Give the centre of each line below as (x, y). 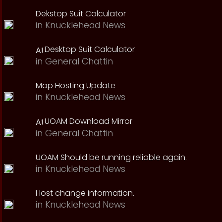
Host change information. (85, 193)
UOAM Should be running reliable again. (111, 157)
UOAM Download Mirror (88, 121)
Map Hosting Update (76, 85)
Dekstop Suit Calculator (81, 14)
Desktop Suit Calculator (90, 49)
